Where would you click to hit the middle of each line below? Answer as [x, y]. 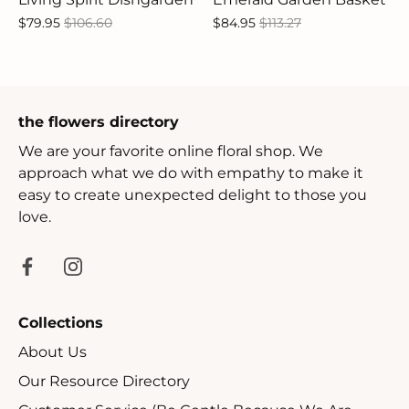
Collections [61, 322]
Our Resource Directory [104, 381]
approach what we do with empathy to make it [191, 173]
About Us [52, 351]
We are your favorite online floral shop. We [171, 151]
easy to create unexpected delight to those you [193, 194]
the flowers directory [99, 121]
